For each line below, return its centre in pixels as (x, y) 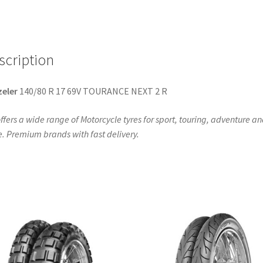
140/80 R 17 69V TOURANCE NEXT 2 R (92, 91)
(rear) (48, 42)
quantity (53, 57)
